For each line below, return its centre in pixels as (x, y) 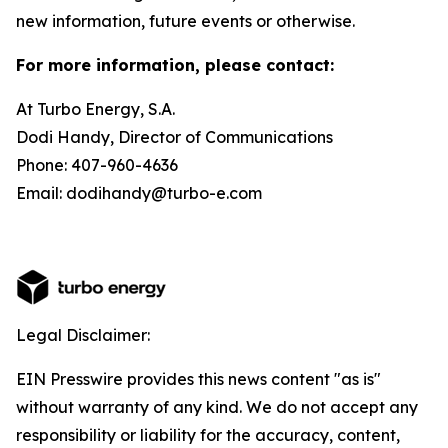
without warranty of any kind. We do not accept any (217, 407)
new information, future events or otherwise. (185, 21)
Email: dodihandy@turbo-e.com (139, 193)
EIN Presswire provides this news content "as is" (198, 379)
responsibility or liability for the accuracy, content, (208, 435)
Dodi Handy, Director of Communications (214, 137)
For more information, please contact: (175, 65)
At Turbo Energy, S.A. (189, 109)
